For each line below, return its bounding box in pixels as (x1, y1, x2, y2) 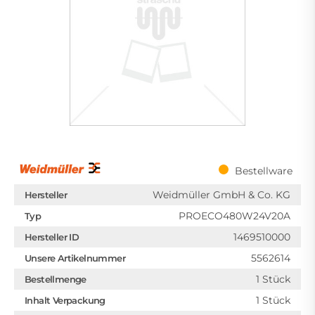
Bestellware (235, 165, 292, 177)
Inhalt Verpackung (25, 295, 105, 306)
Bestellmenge (25, 274, 86, 285)
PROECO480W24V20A (179, 210, 290, 222)
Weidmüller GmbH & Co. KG (153, 188, 290, 201)
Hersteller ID (25, 231, 79, 243)
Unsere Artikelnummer (25, 252, 125, 264)
